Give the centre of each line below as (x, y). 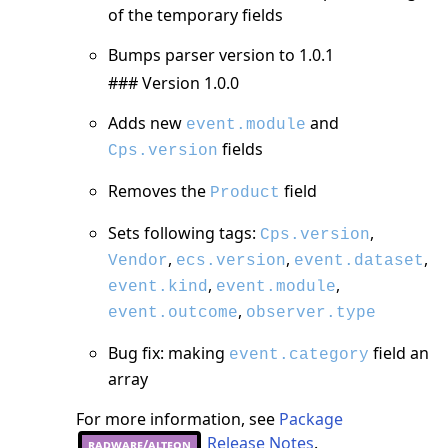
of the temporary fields (195, 14)
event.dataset (359, 260)
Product (245, 192)
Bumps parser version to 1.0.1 (221, 54)
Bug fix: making (168, 352)
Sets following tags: (184, 232)
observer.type (311, 312)
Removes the (159, 190)
